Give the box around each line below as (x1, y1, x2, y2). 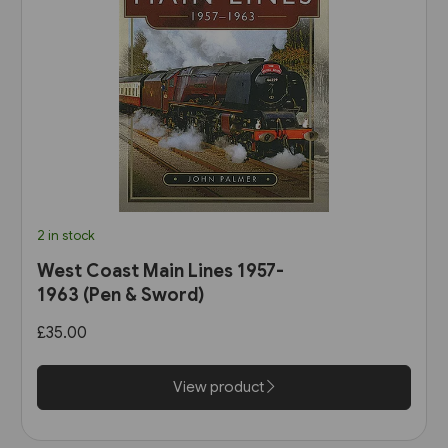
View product (173, 377, 267, 396)
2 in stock (36, 226, 95, 244)
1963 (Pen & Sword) (36, 283, 204, 306)
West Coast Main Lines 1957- (36, 259, 284, 282)
